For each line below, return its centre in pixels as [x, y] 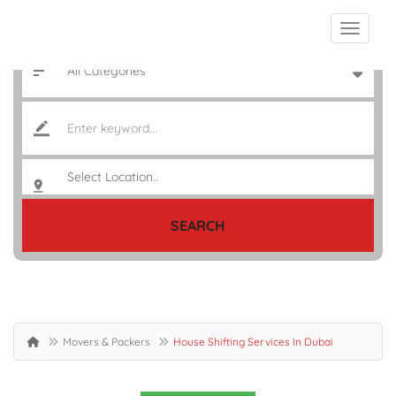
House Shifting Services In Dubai [253, 342]
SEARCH [198, 225]
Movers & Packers [107, 342]
